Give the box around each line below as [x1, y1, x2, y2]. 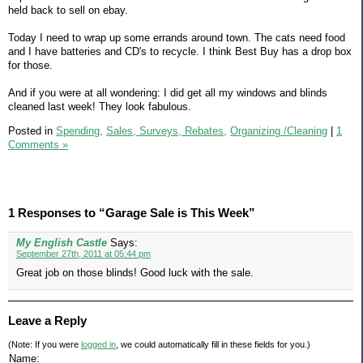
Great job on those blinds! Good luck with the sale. [16, 267, 254, 280]
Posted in [8, 124, 56, 137]
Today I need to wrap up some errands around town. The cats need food [8, 31, 345, 44]
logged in [81, 340, 116, 350]
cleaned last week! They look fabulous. [8, 100, 191, 113]
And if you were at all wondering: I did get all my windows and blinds [8, 86, 327, 99]
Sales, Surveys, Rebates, [106, 124, 227, 137]
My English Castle [16, 237, 107, 250]
